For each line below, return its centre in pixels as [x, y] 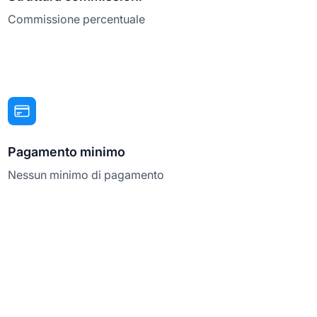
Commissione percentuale [76, 19]
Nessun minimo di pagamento [86, 174]
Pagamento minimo [66, 151]
